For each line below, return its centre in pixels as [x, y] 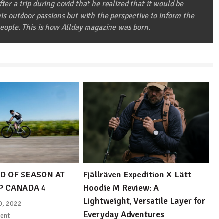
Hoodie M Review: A [121, 188]
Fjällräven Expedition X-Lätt [137, 175]
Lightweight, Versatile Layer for [144, 201]
